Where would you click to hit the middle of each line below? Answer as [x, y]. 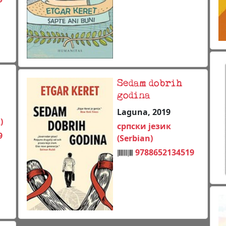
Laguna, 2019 [144, 112]
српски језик [144, 126]
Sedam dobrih [150, 83]
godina [134, 96]
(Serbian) [135, 138]
